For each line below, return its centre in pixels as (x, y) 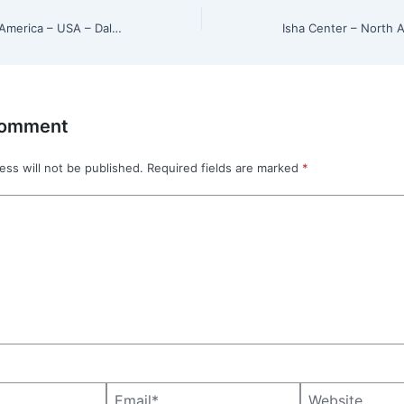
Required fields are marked (224, 168)
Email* (123, 390)
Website (322, 390)
